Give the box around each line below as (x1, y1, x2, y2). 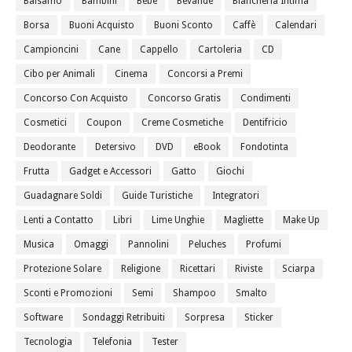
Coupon (86, 117, 122, 128)
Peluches (189, 239, 226, 250)
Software (24, 312, 63, 323)
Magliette (224, 214, 263, 225)
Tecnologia (24, 336, 72, 347)
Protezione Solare (24, 263, 101, 274)
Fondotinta (240, 141, 288, 152)
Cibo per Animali (24, 68, 95, 79)
